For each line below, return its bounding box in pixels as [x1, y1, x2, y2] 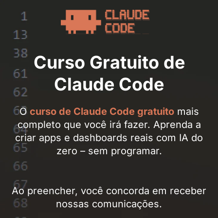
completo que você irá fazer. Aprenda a [17, 118, 201, 130]
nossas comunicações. [56, 198, 162, 210]
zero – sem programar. [56, 145, 162, 157]
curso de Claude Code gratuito [29, 105, 174, 117]
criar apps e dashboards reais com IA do [15, 131, 203, 144]
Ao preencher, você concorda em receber [12, 184, 206, 197]
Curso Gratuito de [33, 51, 185, 73]
